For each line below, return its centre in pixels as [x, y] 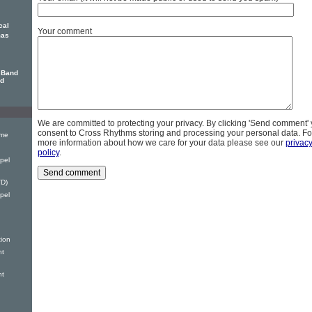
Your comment [65, 32]
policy [48, 153]
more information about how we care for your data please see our [162, 143]
